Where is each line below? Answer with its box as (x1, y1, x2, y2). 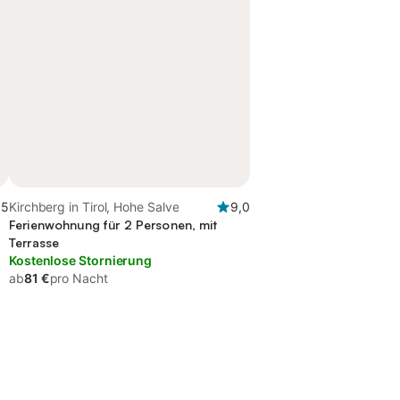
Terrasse (9, 235, 60, 250)
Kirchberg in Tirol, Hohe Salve (9, 199, 179, 214)
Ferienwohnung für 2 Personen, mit (9, 217, 218, 232)
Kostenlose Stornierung (9, 253, 153, 268)
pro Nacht (49, 271, 108, 286)
